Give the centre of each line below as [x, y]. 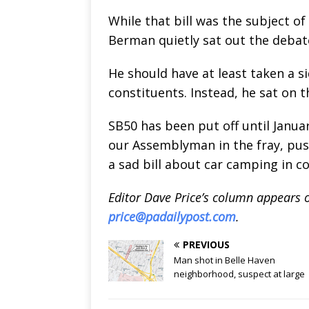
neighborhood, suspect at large [239, 273]
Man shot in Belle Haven [225, 260]
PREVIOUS [206, 244]
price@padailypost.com [172, 216]
